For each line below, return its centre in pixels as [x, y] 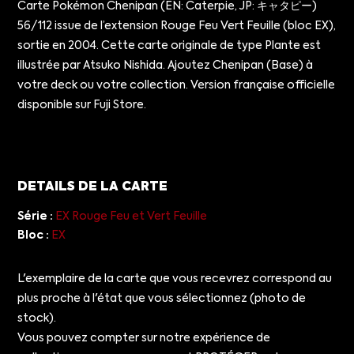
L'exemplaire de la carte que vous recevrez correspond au [175, 279]
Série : [36, 216]
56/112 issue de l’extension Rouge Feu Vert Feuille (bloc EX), [177, 26]
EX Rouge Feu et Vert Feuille [132, 216]
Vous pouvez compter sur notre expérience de [144, 338]
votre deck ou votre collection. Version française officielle [177, 85]
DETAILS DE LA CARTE [93, 187]
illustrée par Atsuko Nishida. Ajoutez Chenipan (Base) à [166, 65]
